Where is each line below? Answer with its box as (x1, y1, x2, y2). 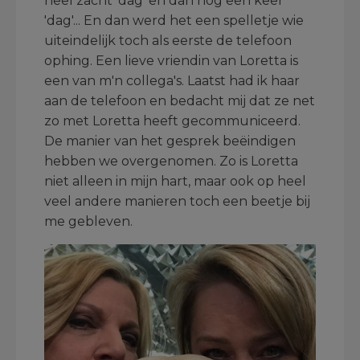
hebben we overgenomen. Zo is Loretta (44, 153, 298, 170)
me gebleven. (44, 214, 133, 230)
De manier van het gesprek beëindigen (44, 133, 296, 149)
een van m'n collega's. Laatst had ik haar (44, 73, 300, 89)
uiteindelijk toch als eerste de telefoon (44, 33, 292, 49)
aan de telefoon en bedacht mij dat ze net (44, 93, 315, 109)
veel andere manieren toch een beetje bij (44, 194, 310, 210)
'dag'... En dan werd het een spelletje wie (44, 13, 304, 29)
